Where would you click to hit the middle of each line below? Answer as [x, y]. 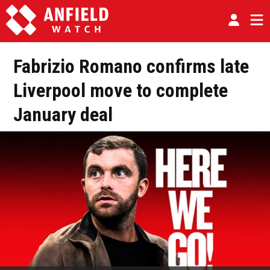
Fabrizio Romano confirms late [131, 66]
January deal [63, 115]
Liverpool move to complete [121, 90]
